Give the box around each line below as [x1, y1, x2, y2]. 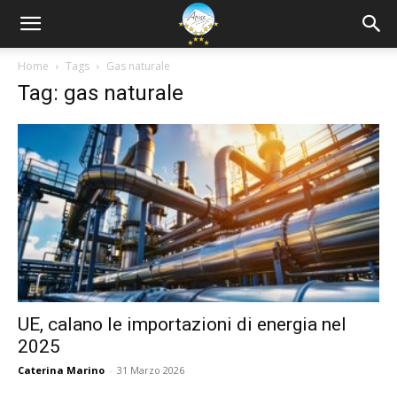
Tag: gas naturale [18, 81, 183, 105]
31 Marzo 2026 [117, 363, 184, 378]
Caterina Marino [18, 363, 105, 378]
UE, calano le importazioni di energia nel [18, 314, 346, 336]
